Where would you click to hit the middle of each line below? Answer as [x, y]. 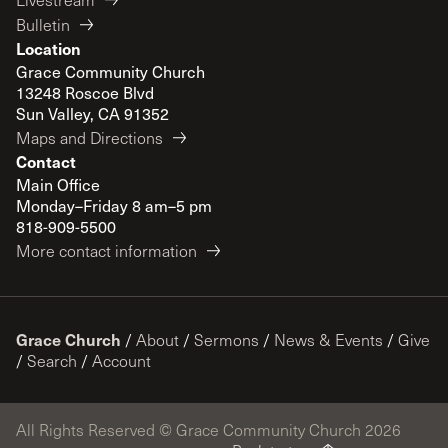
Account [121, 361]
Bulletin [43, 25]
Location [48, 48]
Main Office [58, 185]
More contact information [106, 251]
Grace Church [68, 339]
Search [52, 361]
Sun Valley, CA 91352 [92, 114]
